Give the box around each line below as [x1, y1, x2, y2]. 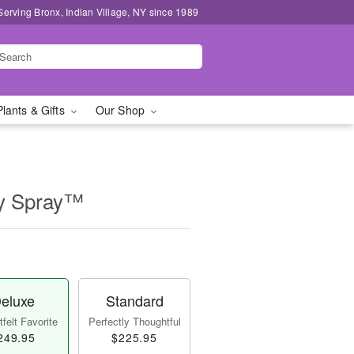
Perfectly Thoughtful [88, 314, 181, 329]
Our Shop [95, 102, 149, 118]
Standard [105, 290, 164, 311]
